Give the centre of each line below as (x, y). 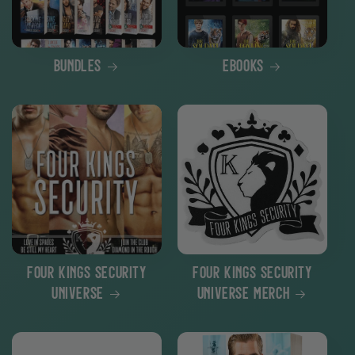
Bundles (78, 67)
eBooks (243, 67)
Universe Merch (243, 295)
